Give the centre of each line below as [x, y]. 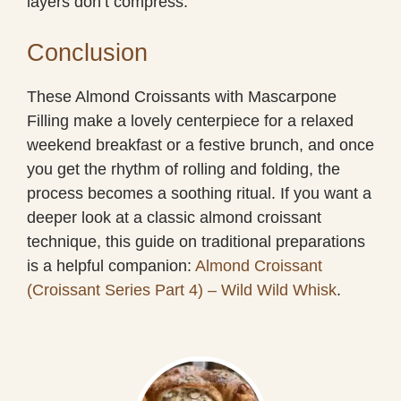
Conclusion [87, 52]
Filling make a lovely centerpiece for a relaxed [190, 120]
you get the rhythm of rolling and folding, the [183, 169]
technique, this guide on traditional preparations [196, 241]
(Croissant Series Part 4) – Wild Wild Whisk [182, 290]
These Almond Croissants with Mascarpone [182, 96]
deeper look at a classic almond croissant [174, 217]
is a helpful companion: [111, 265]
